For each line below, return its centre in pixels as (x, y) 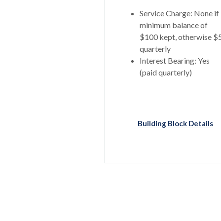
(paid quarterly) (166, 72)
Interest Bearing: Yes (175, 60)
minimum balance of (174, 25)
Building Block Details (175, 123)
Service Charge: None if (179, 13)
